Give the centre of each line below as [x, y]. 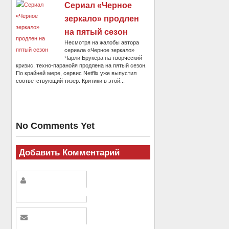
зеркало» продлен [102, 19]
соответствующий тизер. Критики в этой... [71, 81]
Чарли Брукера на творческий [104, 58]
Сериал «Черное [98, 6]
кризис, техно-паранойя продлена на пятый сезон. [82, 66]
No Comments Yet [55, 125]
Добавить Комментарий [69, 152]
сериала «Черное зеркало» [100, 50]
